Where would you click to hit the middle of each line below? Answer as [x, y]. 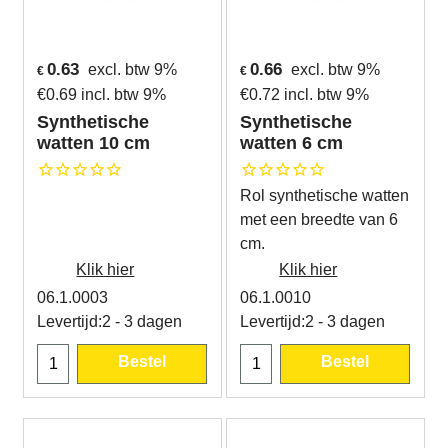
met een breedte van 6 [319, 219]
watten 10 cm [94, 143]
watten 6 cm [291, 143]
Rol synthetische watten [324, 195]
